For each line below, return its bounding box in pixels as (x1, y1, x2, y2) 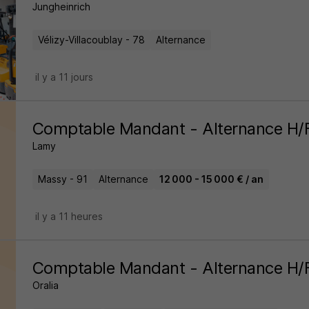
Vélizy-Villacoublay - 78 (37, 34, 145, 46)
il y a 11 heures (34, 210, 103, 222)
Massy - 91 (37, 173, 88, 185)
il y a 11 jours (34, 71, 93, 83)
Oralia (32, 279, 59, 291)
